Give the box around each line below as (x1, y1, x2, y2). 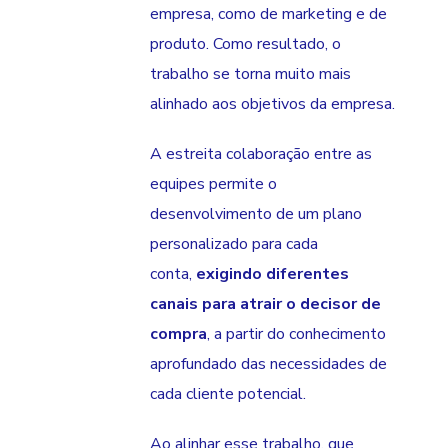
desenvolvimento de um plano (150, 203, 362, 226)
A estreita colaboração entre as (150, 143, 372, 166)
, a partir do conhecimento (207, 323, 386, 346)
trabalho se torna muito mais (150, 63, 351, 86)
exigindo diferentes (196, 263, 349, 286)
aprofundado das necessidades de (150, 353, 387, 376)
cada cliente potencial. (150, 383, 306, 406)
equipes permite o (150, 173, 277, 196)
